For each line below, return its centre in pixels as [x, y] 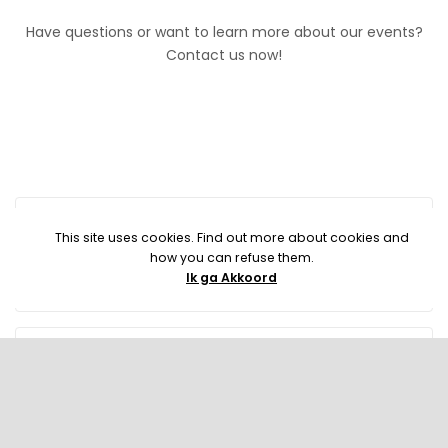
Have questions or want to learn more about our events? [224, 32]
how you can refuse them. [231, 257]
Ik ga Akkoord [231, 277]
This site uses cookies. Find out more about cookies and [231, 237]
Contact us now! [224, 55]
